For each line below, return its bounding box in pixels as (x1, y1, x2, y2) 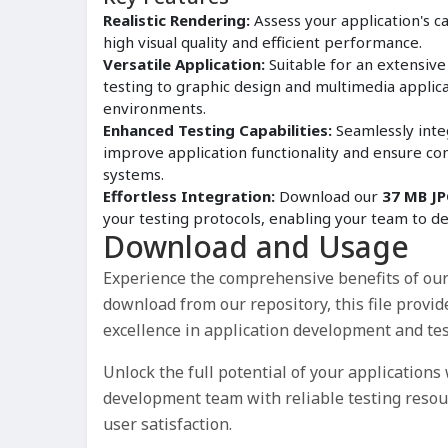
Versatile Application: (103, 54, 265, 75)
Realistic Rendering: (103, 10, 250, 31)
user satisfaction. (103, 413, 232, 436)
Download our (275, 186, 382, 207)
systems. (103, 164, 164, 185)
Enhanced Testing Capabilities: (103, 120, 332, 141)
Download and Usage (103, 226, 409, 268)
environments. (103, 98, 206, 119)
